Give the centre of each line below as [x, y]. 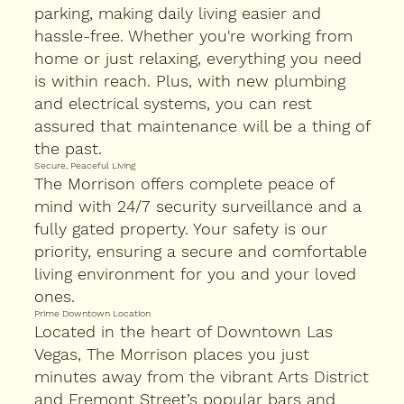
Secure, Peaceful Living [85, 166]
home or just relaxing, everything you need [198, 59]
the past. [68, 149]
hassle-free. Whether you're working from [193, 36]
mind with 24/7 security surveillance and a [198, 207]
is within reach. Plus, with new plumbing [190, 81]
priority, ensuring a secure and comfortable [201, 252]
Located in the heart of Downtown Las [184, 332]
